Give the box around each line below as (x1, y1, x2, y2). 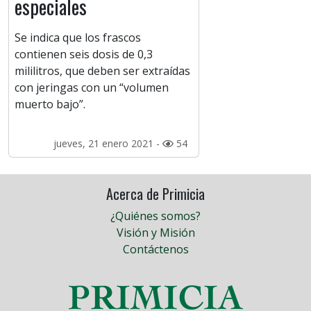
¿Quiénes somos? (110, 208, 201, 224)
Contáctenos (122, 242, 189, 258)
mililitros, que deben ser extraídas (15, 63, 190, 79)
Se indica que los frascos (15, 30, 141, 46)
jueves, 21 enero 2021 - (53, 137, 162, 151)
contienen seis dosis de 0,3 (15, 47, 153, 62)
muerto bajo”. (15, 96, 85, 112)
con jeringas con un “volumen (15, 80, 169, 96)
